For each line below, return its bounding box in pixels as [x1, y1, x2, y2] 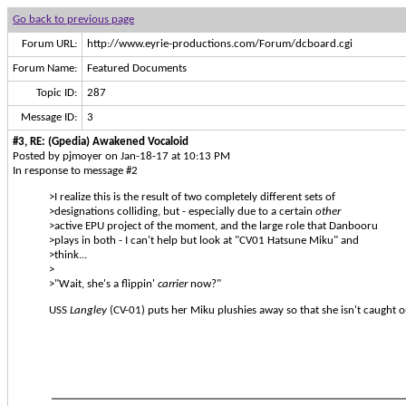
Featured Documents [87, 63, 187, 74]
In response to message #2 [13, 165, 138, 177]
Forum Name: [13, 63, 77, 74]
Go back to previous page [13, 14, 134, 25]
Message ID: [21, 111, 77, 123]
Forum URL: [22, 38, 77, 50]
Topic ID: [36, 87, 77, 99]
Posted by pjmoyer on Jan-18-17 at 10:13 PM [13, 150, 230, 162]
